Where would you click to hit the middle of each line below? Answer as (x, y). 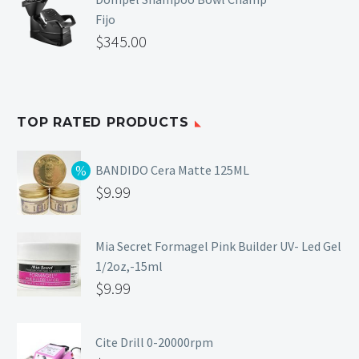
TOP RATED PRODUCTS (103, 122)
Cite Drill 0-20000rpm (154, 343)
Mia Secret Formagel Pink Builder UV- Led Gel (218, 246)
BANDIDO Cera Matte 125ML (172, 170)
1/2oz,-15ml (129, 266)
